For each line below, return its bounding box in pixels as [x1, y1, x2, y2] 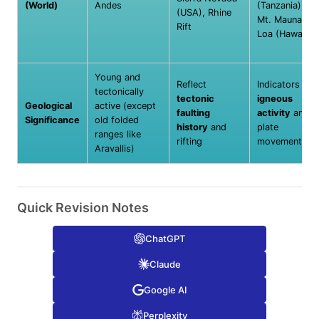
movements [257, 135, 307, 147]
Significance [25, 114, 80, 125]
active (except [95, 100, 156, 111]
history [177, 121, 208, 132]
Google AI [143, 283, 187, 296]
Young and [95, 71, 140, 83]
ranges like [95, 128, 141, 140]
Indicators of [257, 78, 312, 90]
